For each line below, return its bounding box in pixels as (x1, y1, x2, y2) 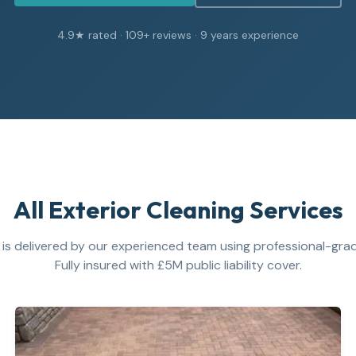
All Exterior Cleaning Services (13, 195, 343, 225)
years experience (207, 28, 299, 42)
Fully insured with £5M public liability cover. (54, 257, 302, 273)
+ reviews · (144, 28, 200, 42)
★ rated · (75, 28, 126, 42)
